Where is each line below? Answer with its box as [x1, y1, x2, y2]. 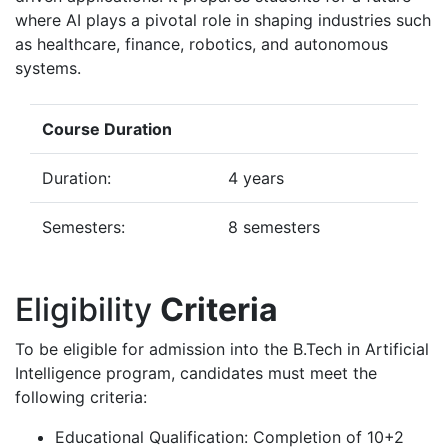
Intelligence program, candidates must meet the [15, 363, 377, 383]
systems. [15, 58, 81, 78]
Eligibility [15, 290, 160, 329]
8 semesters [228, 217, 320, 237]
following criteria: [15, 387, 147, 407]
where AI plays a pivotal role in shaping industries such [15, 10, 431, 30]
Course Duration [42, 119, 172, 139]
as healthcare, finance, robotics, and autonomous [15, 34, 388, 54]
